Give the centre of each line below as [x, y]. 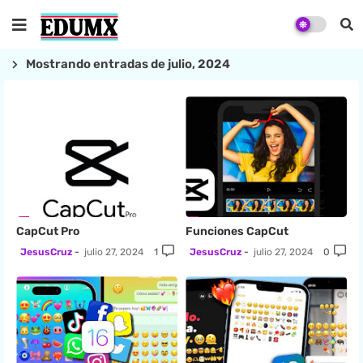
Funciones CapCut [237, 232]
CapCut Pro [48, 232]
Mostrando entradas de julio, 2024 [128, 64]
